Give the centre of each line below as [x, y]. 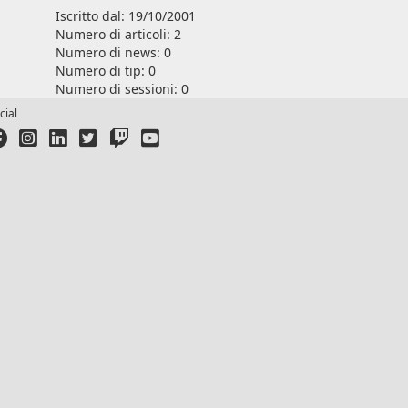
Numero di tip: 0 [106, 70]
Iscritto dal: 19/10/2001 [126, 15]
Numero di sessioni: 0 [122, 88]
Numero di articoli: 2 [118, 34]
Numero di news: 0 [113, 52]
